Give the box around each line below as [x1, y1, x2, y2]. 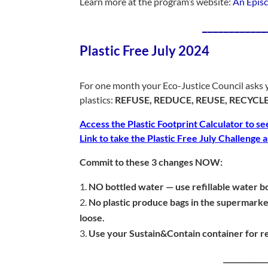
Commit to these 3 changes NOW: [80, 156, 223, 167]
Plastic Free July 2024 [80, 42, 210, 59]
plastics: [80, 94, 115, 105]
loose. [80, 212, 105, 223]
